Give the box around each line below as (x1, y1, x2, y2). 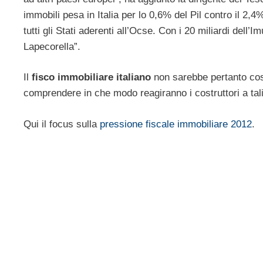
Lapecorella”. (23, 41, 80, 52)
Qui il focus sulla (23, 118, 100, 130)
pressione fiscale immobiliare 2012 (100, 118, 252, 130)
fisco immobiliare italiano (32, 72, 151, 83)
